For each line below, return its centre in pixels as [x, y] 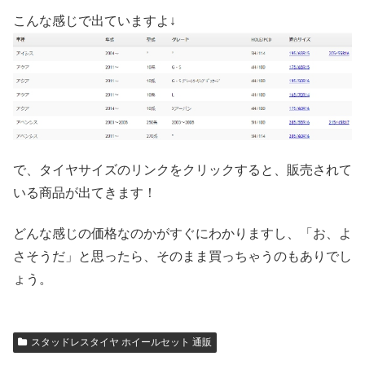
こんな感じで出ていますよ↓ [95, 21]
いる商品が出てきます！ [85, 192]
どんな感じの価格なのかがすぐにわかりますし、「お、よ [182, 234]
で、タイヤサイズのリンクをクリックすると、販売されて [182, 169]
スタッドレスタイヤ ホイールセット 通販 [121, 343]
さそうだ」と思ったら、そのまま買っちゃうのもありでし [182, 257]
